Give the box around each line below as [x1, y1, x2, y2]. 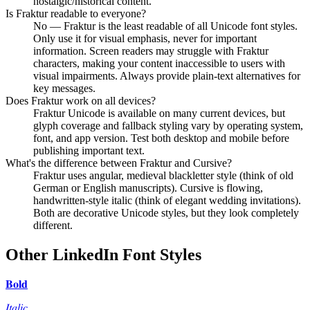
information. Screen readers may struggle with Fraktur [33, 45, 268, 57]
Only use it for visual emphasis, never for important [33, 33, 257, 45]
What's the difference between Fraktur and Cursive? [6, 157, 232, 170]
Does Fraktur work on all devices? [6, 95, 156, 107]
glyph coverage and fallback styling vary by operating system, [33, 120, 303, 132]
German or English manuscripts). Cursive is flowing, [33, 182, 263, 194]
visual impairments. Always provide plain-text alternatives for [33, 70, 300, 82]
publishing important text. [33, 145, 145, 157]
